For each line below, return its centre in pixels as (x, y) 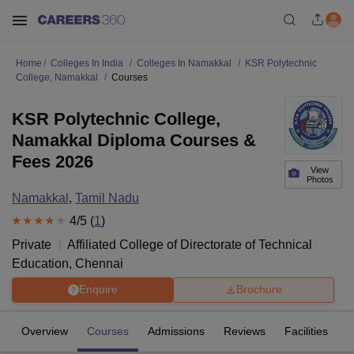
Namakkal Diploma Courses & (134, 140)
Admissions (176, 331)
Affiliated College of (124, 244)
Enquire (98, 290)
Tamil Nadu (107, 198)
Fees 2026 (53, 162)
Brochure (259, 290)
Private (32, 244)
